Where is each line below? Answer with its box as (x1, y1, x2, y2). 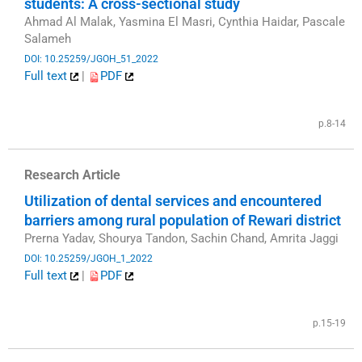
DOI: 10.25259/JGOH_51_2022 (24, 53, 158, 65)
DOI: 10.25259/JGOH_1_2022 (24, 252, 153, 264)
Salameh (24, 32, 71, 47)
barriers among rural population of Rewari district (24, 212, 341, 229)
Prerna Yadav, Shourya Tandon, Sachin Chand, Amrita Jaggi (24, 231, 339, 246)
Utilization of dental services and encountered (24, 192, 322, 210)
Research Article (24, 167, 120, 183)
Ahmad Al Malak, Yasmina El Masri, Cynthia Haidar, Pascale (24, 15, 345, 30)
